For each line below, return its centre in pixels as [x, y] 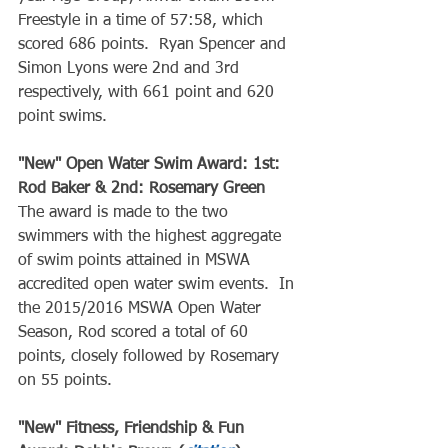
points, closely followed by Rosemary [151, 357]
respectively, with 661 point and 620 [148, 93]
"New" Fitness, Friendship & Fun [133, 429]
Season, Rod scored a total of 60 [135, 333]
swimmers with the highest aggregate [152, 237]
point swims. [62, 117]
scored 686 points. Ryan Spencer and [154, 45]
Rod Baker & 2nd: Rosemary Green [141, 189]
